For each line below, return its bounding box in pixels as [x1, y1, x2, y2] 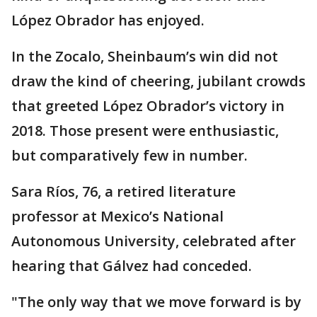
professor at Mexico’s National [11, 207, 224, 226]
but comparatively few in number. [11, 146, 248, 165]
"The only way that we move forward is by [11, 292, 301, 311]
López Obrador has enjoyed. [11, 11, 204, 30]
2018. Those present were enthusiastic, [11, 121, 279, 140]
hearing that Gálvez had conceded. [11, 256, 252, 275]
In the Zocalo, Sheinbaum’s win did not [11, 47, 278, 66]
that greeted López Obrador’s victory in [11, 96, 284, 115]
